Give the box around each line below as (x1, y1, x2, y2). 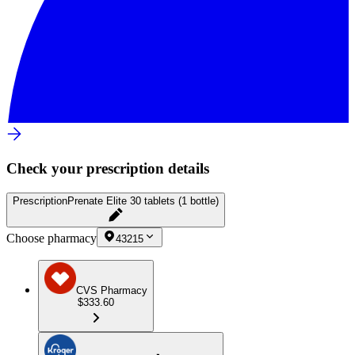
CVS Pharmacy (76, 284, 147, 296)
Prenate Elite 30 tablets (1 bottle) (67, 194, 219, 207)
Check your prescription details (6, 160, 209, 177)
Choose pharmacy (6, 231, 97, 245)
